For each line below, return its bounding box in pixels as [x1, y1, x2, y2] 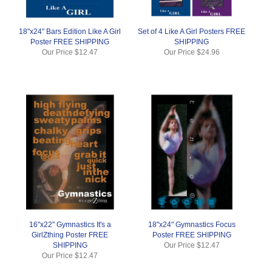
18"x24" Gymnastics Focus [148, 220, 236, 229]
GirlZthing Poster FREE [32, 230, 109, 239]
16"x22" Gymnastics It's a [29, 220, 111, 229]
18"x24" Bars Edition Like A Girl [19, 27, 121, 36]
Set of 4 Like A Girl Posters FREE [138, 27, 246, 36]
